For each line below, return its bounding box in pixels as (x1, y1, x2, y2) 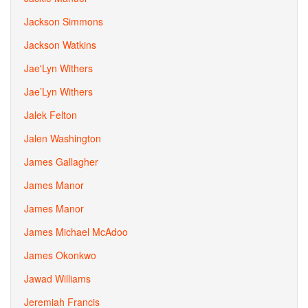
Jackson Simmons (24, 14, 103, 28)
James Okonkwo (24, 248, 96, 262)
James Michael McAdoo (24, 225, 128, 239)
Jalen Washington (24, 131, 101, 145)
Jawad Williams (24, 272, 91, 285)
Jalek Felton (24, 108, 77, 122)
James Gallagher (24, 155, 98, 168)
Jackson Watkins (24, 38, 96, 52)
